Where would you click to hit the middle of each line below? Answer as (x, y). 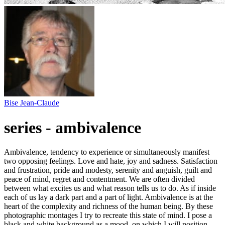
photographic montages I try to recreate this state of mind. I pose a (108, 215)
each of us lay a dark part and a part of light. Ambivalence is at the (108, 197)
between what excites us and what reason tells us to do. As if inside (110, 188)
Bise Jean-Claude (32, 103)
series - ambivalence (73, 127)
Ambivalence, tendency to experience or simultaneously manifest (107, 152)
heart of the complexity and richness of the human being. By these (108, 206)
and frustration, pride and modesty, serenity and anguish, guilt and (108, 170)
